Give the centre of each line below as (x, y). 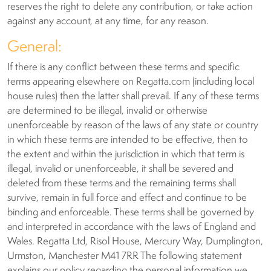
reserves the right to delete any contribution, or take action (130, 7)
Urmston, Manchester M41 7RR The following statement (125, 256)
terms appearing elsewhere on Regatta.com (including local (131, 82)
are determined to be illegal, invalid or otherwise (107, 111)
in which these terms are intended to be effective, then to (128, 140)
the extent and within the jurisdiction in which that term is (126, 155)
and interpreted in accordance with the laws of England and (132, 227)
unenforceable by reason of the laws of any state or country (133, 126)
